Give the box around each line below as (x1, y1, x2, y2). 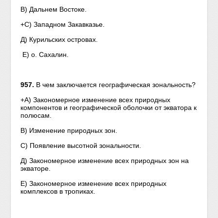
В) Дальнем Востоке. (20, 5, 87, 13)
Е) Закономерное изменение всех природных (20, 180, 167, 187)
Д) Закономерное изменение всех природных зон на (20, 157, 189, 164)
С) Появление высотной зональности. (20, 142, 142, 149)
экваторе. (20, 164, 51, 172)
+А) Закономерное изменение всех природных (20, 96, 171, 104)
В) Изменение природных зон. (20, 127, 118, 134)
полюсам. (20, 111, 52, 119)
